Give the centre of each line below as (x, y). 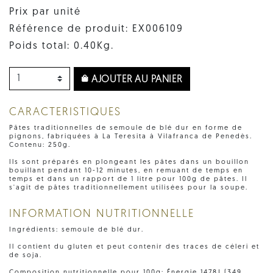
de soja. (26, 255)
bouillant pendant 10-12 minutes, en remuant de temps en (126, 171)
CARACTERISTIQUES (65, 112)
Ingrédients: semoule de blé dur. (76, 230)
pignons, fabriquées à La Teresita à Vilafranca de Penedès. (131, 136)
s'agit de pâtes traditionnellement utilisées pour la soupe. (129, 188)
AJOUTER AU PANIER (135, 80)
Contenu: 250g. (40, 145)
